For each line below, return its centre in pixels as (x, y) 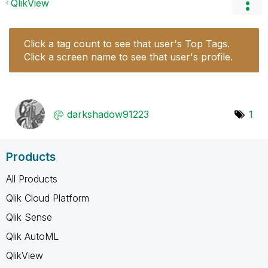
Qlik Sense (29, 217)
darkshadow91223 (108, 114)
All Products (32, 179)
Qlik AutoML (32, 236)
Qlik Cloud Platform (48, 198)
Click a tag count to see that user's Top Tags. (127, 43)
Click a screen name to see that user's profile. (128, 57)
